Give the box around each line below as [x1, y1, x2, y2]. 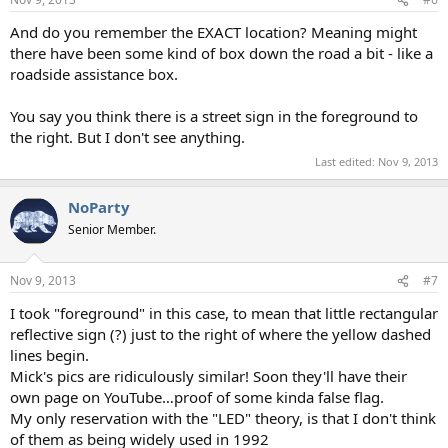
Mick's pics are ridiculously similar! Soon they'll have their [10, 366, 407, 387]
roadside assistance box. [10, 64, 178, 85]
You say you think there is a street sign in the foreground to [10, 106, 418, 127]
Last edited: [315, 153, 378, 169]
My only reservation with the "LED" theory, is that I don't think [10, 408, 436, 429]
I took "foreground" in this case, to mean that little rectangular [10, 303, 438, 324]
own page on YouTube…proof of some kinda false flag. [10, 387, 384, 408]
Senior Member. [68, 220, 156, 238]
